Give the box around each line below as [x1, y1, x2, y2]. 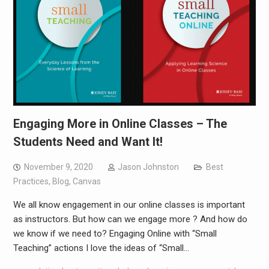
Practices [13, 177, 49, 187]
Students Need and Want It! [13, 134, 163, 150]
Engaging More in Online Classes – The [13, 116, 227, 131]
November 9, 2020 [23, 162, 93, 172]
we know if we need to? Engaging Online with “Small [13, 228, 217, 240]
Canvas [72, 177, 101, 187]
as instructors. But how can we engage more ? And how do [13, 214, 247, 225]
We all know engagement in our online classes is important [13, 199, 245, 211]
